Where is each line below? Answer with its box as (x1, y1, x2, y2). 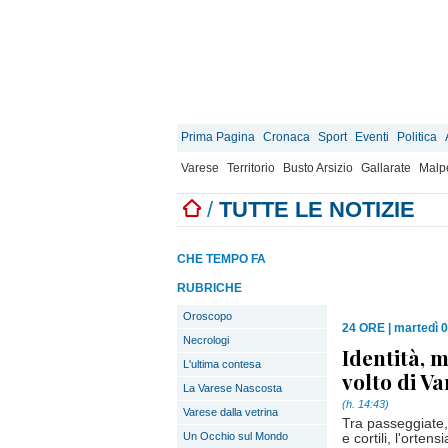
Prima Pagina (181, 130, 255, 144)
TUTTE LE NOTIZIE (219, 197, 415, 222)
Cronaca (263, 130, 310, 144)
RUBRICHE (177, 281, 242, 295)
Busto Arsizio (283, 161, 353, 175)
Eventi (355, 130, 389, 144)
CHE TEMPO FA (177, 252, 266, 266)
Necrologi (183, 334, 229, 346)
